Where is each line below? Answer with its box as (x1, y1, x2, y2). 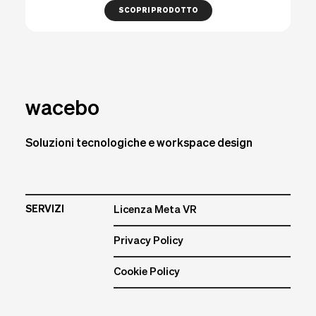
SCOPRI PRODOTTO (118, 7, 198, 15)
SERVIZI (25, 205, 64, 215)
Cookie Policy (114, 267, 181, 278)
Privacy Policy (114, 236, 184, 247)
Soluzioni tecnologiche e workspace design (25, 138, 253, 150)
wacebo (25, 99, 99, 121)
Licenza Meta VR (114, 205, 197, 216)
